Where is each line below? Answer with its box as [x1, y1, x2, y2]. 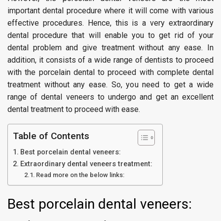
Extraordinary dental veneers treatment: [20, 160, 152, 168]
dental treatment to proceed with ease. [7, 105, 140, 114]
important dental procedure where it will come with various [7, 6, 214, 15]
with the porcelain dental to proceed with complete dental [7, 68, 214, 77]
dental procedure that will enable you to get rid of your [7, 31, 214, 40]
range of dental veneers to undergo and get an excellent [7, 92, 214, 102]
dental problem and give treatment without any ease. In [7, 43, 214, 52]
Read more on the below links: [36, 171, 125, 179]
